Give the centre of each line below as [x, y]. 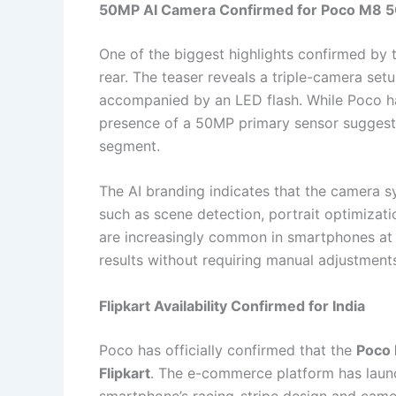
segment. [129, 145]
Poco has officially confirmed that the [228, 350]
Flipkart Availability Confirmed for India [232, 306]
